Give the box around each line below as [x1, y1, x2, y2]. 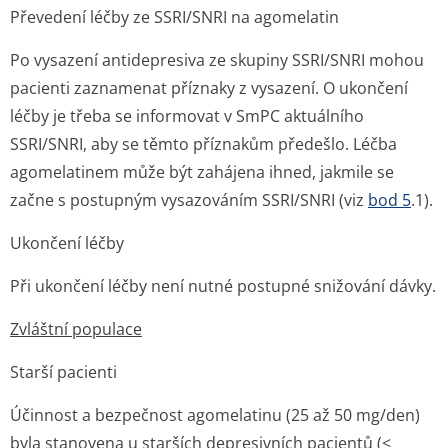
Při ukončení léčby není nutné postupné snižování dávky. [10, 275, 436, 297]
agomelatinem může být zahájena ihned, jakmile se [10, 161, 394, 183]
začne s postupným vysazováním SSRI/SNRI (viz [10, 189, 368, 211]
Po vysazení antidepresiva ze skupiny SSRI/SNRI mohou [10, 49, 424, 71]
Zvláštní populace [10, 318, 142, 340]
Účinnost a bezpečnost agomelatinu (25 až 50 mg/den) [10, 404, 420, 426]
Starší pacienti [10, 361, 117, 383]
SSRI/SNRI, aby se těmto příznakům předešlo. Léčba [10, 133, 397, 155]
